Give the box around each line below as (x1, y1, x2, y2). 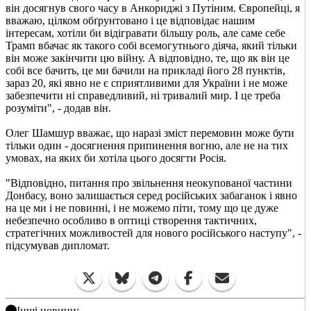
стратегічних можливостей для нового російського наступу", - (6, 226, 301, 239)
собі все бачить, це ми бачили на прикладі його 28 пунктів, (6, 64, 285, 76)
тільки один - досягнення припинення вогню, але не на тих (6, 139, 288, 151)
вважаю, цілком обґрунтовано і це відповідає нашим (6, 14, 255, 26)
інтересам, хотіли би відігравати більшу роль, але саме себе (6, 26, 285, 39)
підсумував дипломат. (6, 239, 110, 251)
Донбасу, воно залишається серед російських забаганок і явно (6, 189, 297, 201)
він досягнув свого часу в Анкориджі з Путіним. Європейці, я (6, 1, 300, 14)
